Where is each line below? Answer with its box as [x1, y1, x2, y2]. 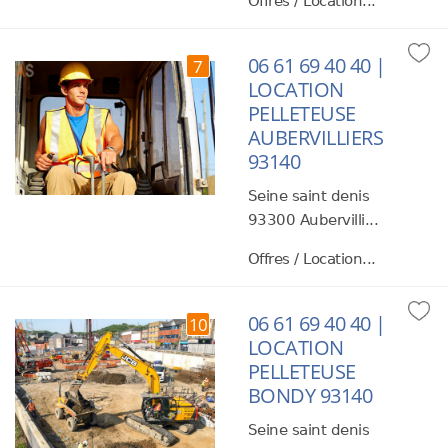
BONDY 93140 [247, 382, 373, 409]
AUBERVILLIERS [247, 124, 384, 151]
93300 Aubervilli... [247, 211, 379, 229]
